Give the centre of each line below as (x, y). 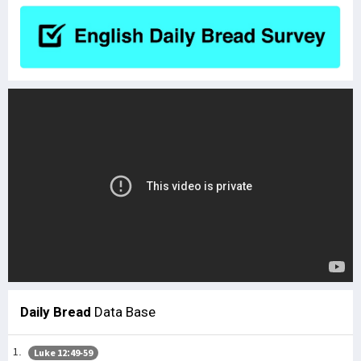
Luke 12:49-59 (63, 352)
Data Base (123, 312)
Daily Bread (56, 312)
